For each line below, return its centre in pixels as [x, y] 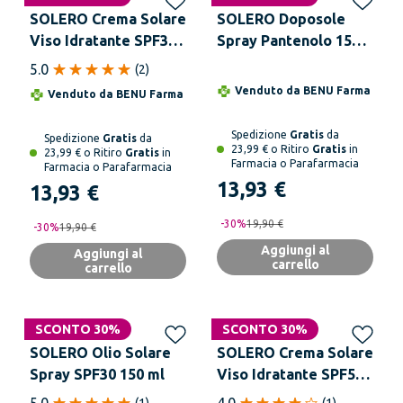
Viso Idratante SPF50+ [295, 374]
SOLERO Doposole [281, 19]
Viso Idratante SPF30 [103, 40]
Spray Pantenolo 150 [288, 40]
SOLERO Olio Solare [100, 353]
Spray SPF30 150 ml [97, 374]
